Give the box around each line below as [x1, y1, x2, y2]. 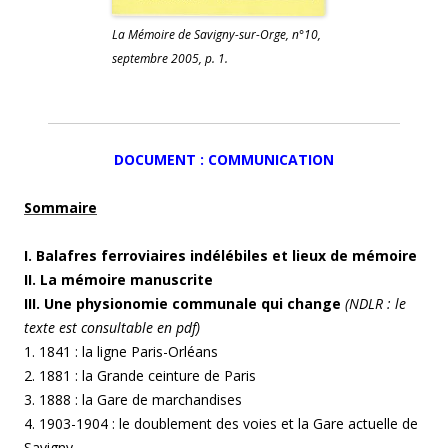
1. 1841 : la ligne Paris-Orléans [24, 342, 218, 362]
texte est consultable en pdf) [24, 318, 200, 338]
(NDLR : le [345, 294, 406, 314]
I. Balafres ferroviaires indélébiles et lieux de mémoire [24, 246, 417, 266]
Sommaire [24, 198, 97, 218]
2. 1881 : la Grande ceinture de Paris [24, 366, 256, 386]
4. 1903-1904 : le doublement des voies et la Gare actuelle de [24, 414, 418, 434]
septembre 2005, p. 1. [112, 50, 228, 68]
